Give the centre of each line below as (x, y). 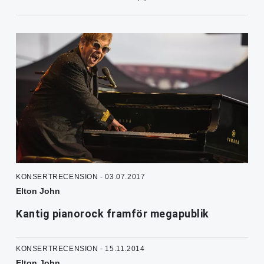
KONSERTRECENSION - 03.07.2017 (81, 176)
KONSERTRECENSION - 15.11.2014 (80, 248)
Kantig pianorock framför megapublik (113, 213)
